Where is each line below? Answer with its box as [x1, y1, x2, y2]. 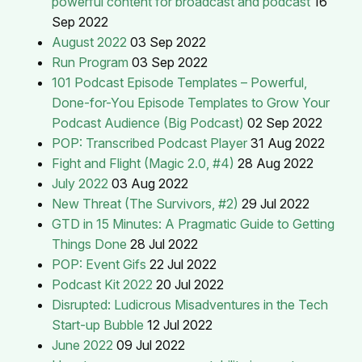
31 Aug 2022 [250, 134, 325, 151]
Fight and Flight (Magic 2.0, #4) [52, 154, 234, 171]
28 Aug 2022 [238, 154, 314, 171]
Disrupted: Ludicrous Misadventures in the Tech [52, 296, 328, 313]
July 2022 [52, 175, 108, 192]
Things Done [52, 235, 127, 252]
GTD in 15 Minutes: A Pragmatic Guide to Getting [52, 215, 335, 232]
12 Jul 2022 [147, 316, 213, 333]
